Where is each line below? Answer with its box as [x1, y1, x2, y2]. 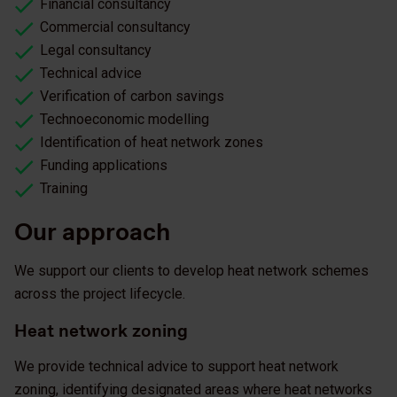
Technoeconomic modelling [40, 111, 210, 128]
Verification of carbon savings [40, 88, 225, 105]
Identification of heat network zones [40, 134, 264, 152]
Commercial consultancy [40, 19, 191, 36]
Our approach [14, 215, 170, 249]
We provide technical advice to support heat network [14, 358, 339, 376]
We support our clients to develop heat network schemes [14, 262, 369, 280]
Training [40, 180, 89, 198]
